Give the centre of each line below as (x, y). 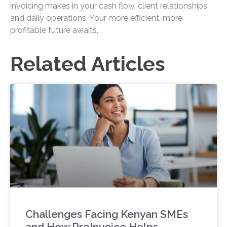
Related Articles (88, 64)
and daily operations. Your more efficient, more (96, 18)
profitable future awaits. (54, 30)
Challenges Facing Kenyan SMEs (107, 214)
